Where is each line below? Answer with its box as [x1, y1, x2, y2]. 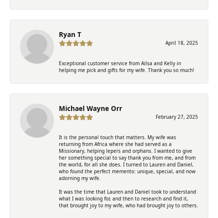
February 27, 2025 [156, 113, 198, 120]
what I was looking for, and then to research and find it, [59, 195, 188, 202]
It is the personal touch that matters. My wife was [59, 133, 176, 141]
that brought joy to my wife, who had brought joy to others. [59, 201, 198, 209]
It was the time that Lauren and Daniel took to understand [59, 188, 196, 195]
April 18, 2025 [165, 39, 198, 46]
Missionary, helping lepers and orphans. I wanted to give [59, 147, 192, 154]
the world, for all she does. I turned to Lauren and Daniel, [59, 161, 194, 168]
